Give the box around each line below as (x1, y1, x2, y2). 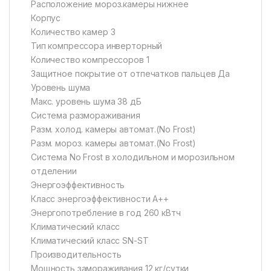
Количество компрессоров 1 (31, 54, 149, 65)
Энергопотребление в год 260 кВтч (31, 207, 181, 218)
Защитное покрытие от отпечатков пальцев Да (31, 68, 230, 79)
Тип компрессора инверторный (31, 41, 163, 51)
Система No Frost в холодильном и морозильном (31, 152, 235, 163)
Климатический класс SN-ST (31, 235, 149, 246)
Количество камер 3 (31, 27, 116, 38)
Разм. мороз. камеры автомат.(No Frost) (31, 138, 196, 149)
